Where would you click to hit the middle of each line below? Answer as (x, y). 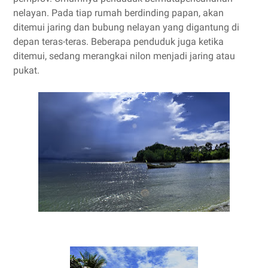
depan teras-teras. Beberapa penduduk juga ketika (118, 42)
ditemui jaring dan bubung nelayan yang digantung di (126, 27)
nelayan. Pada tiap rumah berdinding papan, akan (118, 13)
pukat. (26, 70)
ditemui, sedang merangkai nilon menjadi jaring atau (124, 56)
